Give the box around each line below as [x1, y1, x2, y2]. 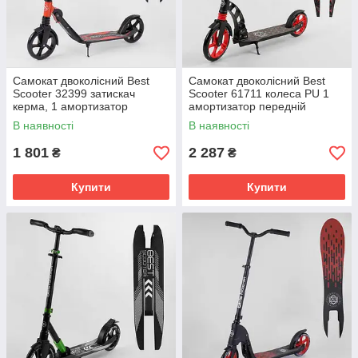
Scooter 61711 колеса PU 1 [189, 87, 329, 100]
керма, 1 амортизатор [13, 100, 128, 113]
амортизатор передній [189, 100, 306, 113]
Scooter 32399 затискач [13, 87, 135, 100]
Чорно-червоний [189, 113, 275, 125]
